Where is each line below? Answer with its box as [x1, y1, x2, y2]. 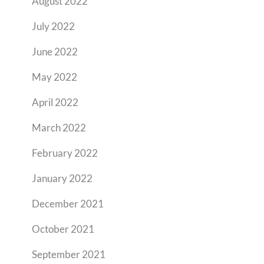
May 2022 [32, 71, 77, 83]
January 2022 [32, 172, 93, 184]
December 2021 [32, 197, 104, 210]
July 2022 [32, 20, 75, 32]
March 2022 [32, 121, 86, 134]
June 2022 [32, 45, 78, 58]
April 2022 [32, 96, 78, 108]
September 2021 [32, 248, 105, 260]
